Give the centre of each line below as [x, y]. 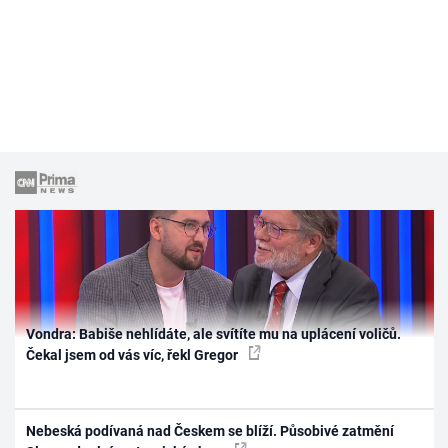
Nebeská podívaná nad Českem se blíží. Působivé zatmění [210, 431]
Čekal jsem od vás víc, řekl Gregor [134, 354]
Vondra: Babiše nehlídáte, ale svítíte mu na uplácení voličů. [214, 333]
